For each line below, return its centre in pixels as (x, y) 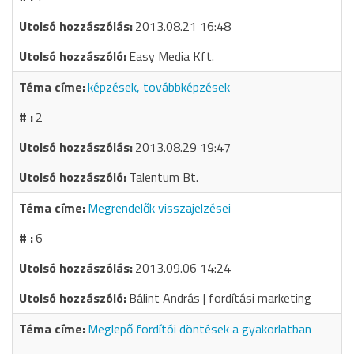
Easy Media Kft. (171, 56)
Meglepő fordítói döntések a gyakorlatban (200, 329)
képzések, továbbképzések (159, 87)
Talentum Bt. (164, 177)
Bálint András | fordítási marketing (220, 298)
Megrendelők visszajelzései (159, 208)
